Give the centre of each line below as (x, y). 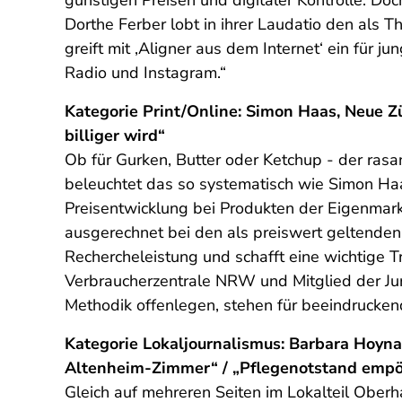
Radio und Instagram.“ (145, 73)
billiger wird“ (115, 135)
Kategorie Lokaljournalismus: (175, 344)
